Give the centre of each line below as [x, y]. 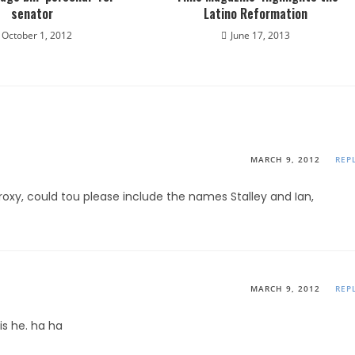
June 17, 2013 [260, 35]
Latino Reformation [255, 13]
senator [32, 13]
